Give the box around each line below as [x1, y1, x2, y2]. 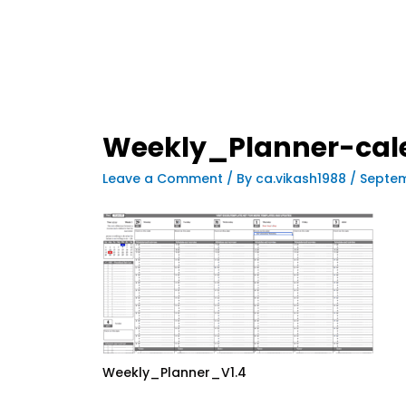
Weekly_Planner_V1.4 [102, 362, 247, 382]
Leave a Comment [102, 169, 224, 188]
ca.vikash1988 [256, 169, 351, 188]
